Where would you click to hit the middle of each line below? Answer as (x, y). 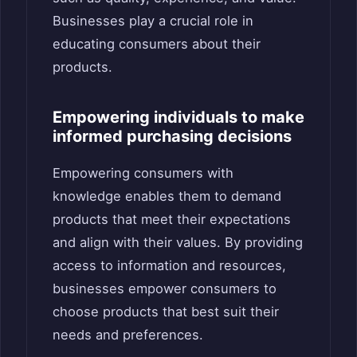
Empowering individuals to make (178, 117)
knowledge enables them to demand (167, 196)
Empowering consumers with (143, 173)
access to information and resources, (169, 265)
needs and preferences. (128, 334)
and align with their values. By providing (178, 242)
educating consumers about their (157, 43)
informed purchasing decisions (172, 136)
